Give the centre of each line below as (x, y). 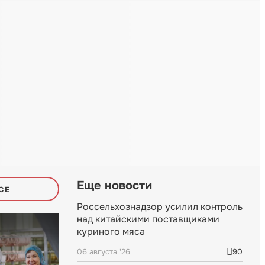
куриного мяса (111, 232)
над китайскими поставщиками (148, 219)
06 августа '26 (104, 252)
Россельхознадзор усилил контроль (160, 207)
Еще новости (114, 186)
